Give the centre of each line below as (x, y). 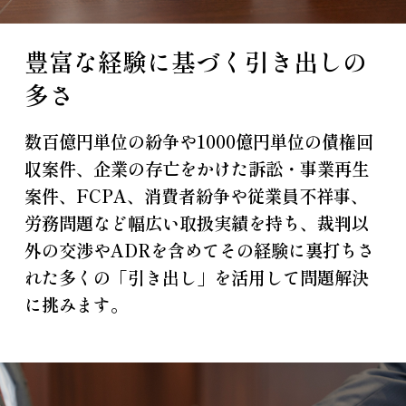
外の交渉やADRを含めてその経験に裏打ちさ (199, 250)
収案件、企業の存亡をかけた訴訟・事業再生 (196, 168)
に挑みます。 (76, 304)
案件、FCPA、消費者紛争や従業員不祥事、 (196, 195)
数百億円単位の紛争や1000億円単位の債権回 (198, 141)
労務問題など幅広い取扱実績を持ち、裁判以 (196, 222)
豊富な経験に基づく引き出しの (195, 61)
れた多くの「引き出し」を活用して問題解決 (196, 277)
